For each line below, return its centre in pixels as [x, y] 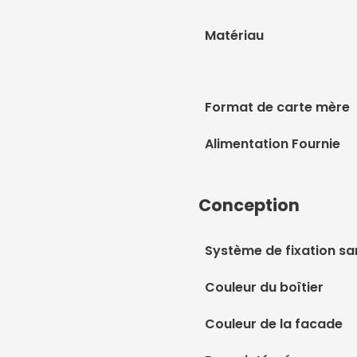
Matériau [234, 35]
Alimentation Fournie [273, 144]
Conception [249, 205]
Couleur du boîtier [264, 287]
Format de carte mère [277, 107]
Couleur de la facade [274, 324]
